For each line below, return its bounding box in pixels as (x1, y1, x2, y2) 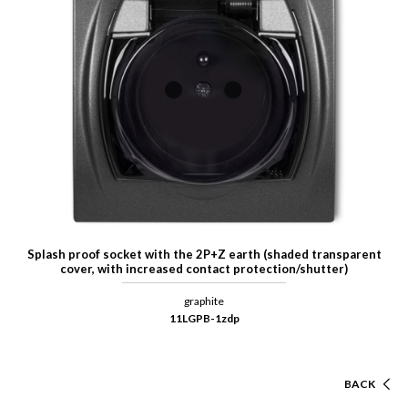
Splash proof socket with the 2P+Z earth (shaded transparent (26, 247, 382, 262)
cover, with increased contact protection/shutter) (60, 261, 348, 277)
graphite (184, 294, 224, 309)
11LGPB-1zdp (168, 311, 240, 326)
